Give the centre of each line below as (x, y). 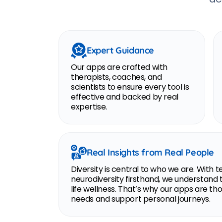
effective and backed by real (125, 97)
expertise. (89, 107)
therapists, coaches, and (116, 77)
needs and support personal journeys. (141, 199)
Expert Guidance (120, 50)
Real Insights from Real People (150, 152)
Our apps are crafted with (119, 67)
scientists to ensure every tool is (130, 87)
